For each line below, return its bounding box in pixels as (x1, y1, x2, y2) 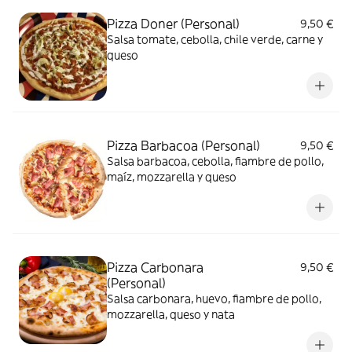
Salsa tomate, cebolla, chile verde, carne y (107, 31, 323, 46)
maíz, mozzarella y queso (107, 169, 236, 184)
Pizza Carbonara (107, 258, 203, 275)
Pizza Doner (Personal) (107, 15, 240, 31)
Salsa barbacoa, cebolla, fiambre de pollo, (107, 153, 324, 168)
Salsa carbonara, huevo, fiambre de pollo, (107, 291, 321, 306)
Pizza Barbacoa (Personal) (107, 137, 260, 153)
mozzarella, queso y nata (107, 306, 235, 321)
